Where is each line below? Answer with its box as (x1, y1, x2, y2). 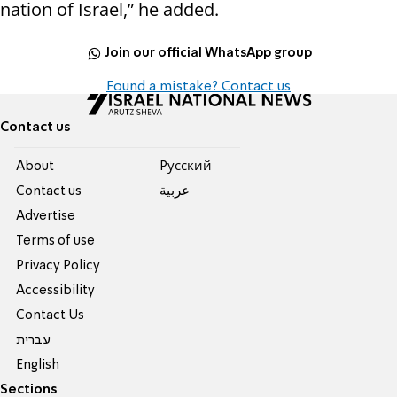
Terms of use (16, 235, 96, 248)
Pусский (159, 160, 212, 174)
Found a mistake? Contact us (106, 80, 291, 95)
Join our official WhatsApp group (105, 46, 313, 59)
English (16, 359, 60, 372)
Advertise (16, 210, 76, 223)
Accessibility (16, 284, 96, 298)
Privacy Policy (16, 260, 101, 273)
